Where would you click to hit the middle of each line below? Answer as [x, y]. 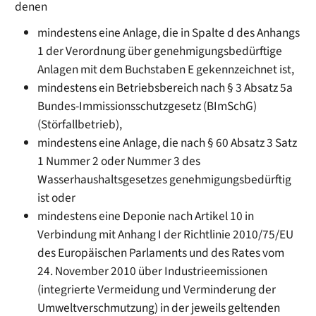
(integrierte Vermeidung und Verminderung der [157, 289]
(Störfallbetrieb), [80, 124]
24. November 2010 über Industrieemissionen [153, 271]
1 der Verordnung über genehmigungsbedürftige [160, 51]
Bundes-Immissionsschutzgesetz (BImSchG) [147, 106]
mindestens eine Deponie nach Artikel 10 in [146, 216]
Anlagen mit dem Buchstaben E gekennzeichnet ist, [166, 69]
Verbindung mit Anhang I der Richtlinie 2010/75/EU [166, 234]
